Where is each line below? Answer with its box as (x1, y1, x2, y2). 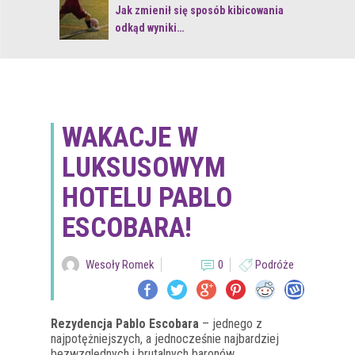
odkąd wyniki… (115, 21, 184, 34)
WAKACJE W (62, 121, 198, 154)
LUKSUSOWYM (62, 151, 226, 184)
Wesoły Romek (86, 258, 155, 272)
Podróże (255, 258, 294, 272)
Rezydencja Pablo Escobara (51, 316, 199, 331)
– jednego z (199, 316, 262, 331)
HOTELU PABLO (62, 181, 232, 214)
